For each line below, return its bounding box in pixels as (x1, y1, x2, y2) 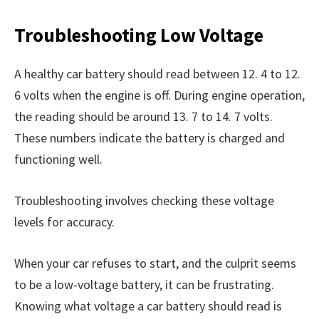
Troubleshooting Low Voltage (14, 22, 263, 47)
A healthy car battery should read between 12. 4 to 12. (14, 66, 300, 83)
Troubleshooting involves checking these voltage (14, 192, 274, 209)
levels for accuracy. (14, 213, 115, 230)
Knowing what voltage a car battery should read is (14, 297, 282, 314)
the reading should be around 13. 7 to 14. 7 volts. (14, 108, 273, 125)
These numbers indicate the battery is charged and (14, 130, 285, 147)
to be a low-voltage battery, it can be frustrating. (14, 276, 274, 293)
